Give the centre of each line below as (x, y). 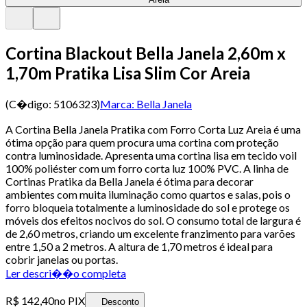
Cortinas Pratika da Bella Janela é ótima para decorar (130, 181)
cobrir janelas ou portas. (62, 259)
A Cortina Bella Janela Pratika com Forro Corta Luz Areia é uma (153, 129)
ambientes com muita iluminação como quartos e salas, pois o (148, 194)
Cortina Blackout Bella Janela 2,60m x (146, 53)
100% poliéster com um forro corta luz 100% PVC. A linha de (147, 168)
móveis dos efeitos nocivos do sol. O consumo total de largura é (153, 220)
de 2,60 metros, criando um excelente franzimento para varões (150, 233)
